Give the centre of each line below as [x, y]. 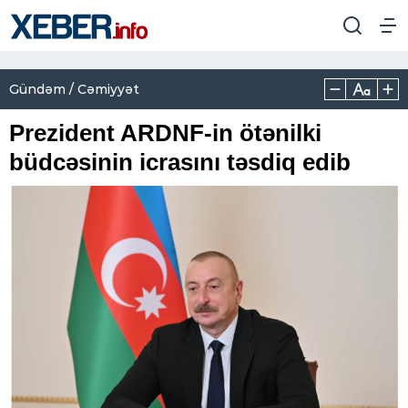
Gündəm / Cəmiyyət [74, 89]
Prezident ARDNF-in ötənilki [165, 133]
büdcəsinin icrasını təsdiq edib [180, 162]
